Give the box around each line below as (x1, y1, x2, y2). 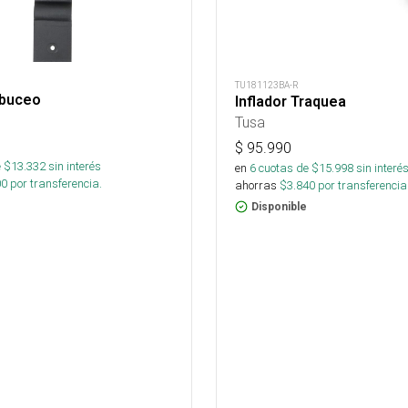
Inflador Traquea (235, 92, 346, 110)
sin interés (48, 158, 101, 174)
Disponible (251, 199, 307, 213)
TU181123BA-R (235, 78, 299, 91)
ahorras (235, 177, 277, 193)
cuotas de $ (256, 159, 319, 176)
